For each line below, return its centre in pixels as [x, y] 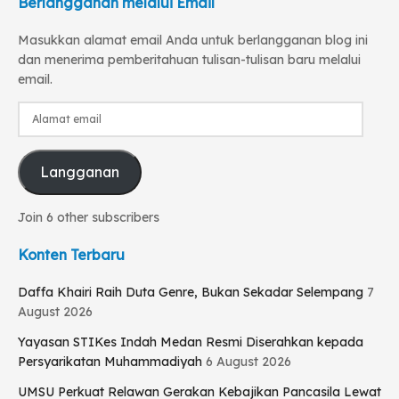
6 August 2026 [248, 361]
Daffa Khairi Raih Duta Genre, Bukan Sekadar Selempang [191, 292]
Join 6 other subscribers [89, 217]
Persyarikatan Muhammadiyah [110, 361]
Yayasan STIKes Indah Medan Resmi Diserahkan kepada [191, 342]
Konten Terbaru [71, 254]
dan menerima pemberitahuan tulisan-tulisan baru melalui [189, 59]
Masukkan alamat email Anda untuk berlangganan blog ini [193, 40]
